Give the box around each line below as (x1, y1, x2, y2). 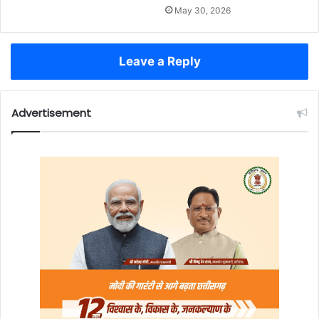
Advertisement (11, 105, 91, 121)
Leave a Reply (118, 54, 201, 69)
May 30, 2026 (174, 5, 231, 16)
